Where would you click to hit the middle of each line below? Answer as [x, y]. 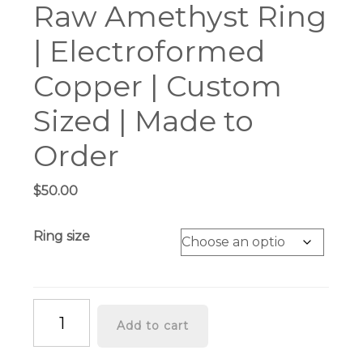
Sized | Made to [144, 121]
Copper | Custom [158, 86]
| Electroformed [149, 51]
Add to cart [153, 326]
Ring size [62, 237]
